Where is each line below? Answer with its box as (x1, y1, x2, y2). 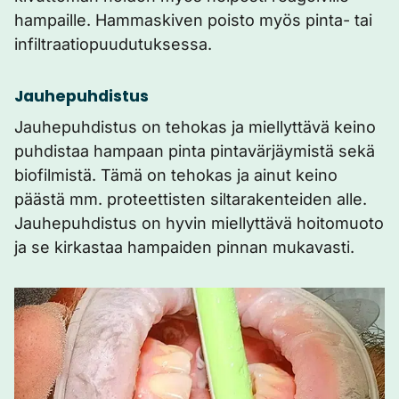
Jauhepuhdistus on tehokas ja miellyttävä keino (14, 118, 376, 136)
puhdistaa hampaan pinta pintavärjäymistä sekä (14, 142, 375, 160)
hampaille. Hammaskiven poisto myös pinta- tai (14, 11, 372, 29)
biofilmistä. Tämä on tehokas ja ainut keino (14, 166, 338, 184)
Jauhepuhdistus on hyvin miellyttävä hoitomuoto (14, 214, 384, 232)
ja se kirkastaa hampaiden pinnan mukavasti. (14, 238, 354, 256)
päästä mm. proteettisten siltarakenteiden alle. (14, 190, 367, 208)
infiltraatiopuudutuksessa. (14, 35, 212, 53)
